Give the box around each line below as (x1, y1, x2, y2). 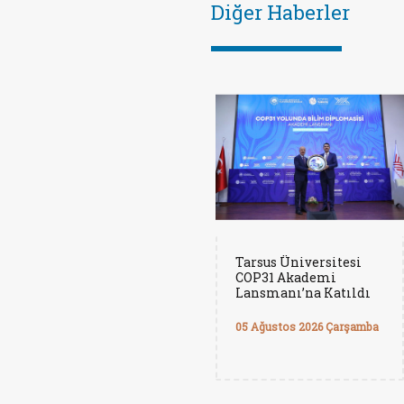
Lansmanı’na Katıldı (235, 284, 371, 301)
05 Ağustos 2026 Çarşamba (235, 319, 379, 334)
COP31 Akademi (235, 269, 336, 286)
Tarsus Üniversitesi (235, 253, 362, 271)
